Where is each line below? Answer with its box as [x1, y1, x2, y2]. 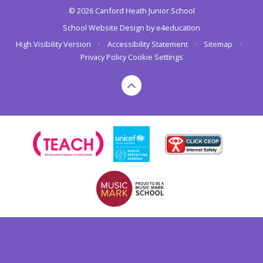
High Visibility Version [16, 39, 92, 50]
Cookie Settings [127, 52, 183, 63]
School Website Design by [63, 22, 156, 33]
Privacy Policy [80, 52, 126, 63]
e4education [156, 22, 200, 33]
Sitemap [204, 39, 233, 50]
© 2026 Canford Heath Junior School [68, 5, 195, 16]
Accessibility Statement [107, 39, 188, 50]
